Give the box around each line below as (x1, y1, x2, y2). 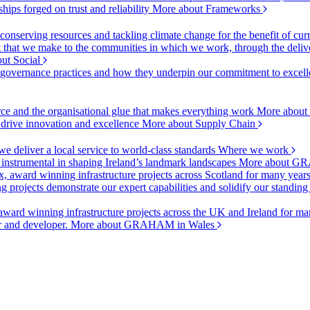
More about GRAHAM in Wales (71, 219, 217, 230)
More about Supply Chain (142, 118, 258, 129)
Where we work (218, 144, 291, 156)
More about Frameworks (152, 3, 263, 15)
